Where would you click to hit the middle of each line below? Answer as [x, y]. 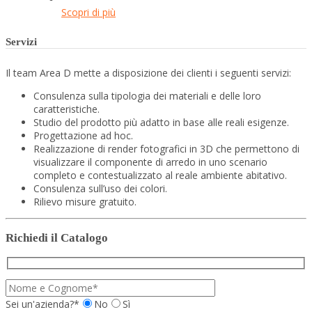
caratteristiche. [67, 109]
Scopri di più [88, 13]
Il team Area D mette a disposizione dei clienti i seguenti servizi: [148, 73]
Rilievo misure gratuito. [85, 202]
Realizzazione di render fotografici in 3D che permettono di [166, 149]
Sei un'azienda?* [42, 304]
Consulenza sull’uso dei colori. [100, 189]
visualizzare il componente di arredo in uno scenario [150, 162]
